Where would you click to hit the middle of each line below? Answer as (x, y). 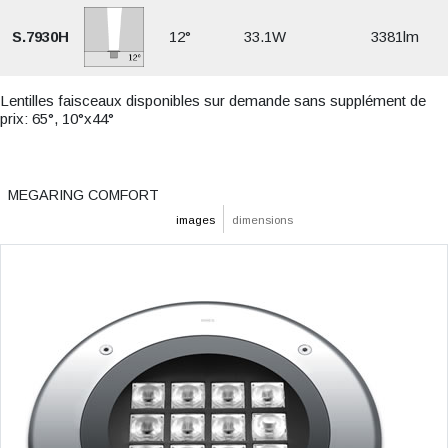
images (195, 220)
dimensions (262, 220)
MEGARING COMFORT (83, 195)
